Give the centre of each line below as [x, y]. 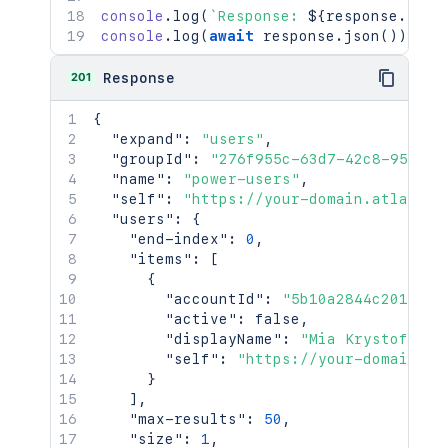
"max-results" [187, 419]
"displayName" [223, 339]
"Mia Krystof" [358, 339]
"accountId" [214, 299]
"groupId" [151, 159]
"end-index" [178, 239]
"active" [201, 319]
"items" [160, 259]
